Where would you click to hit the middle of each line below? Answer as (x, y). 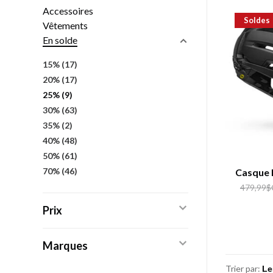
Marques (65, 246)
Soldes (257, 20)
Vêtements (65, 25)
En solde (60, 40)
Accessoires (68, 11)
